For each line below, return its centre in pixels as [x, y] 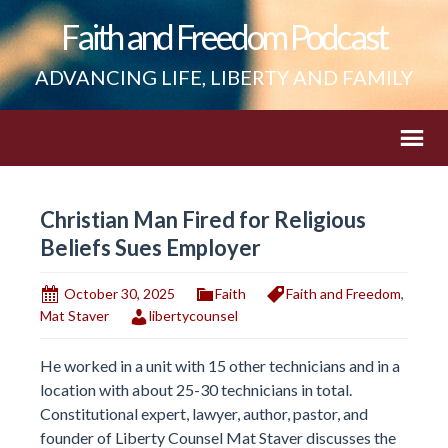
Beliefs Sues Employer [150, 247]
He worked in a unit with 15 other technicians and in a [220, 365]
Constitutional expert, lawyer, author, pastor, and [204, 413]
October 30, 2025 [119, 293]
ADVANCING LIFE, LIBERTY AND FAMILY [224, 77]
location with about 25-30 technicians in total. [196, 389]
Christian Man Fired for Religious [203, 219]
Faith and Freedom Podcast [224, 36]
